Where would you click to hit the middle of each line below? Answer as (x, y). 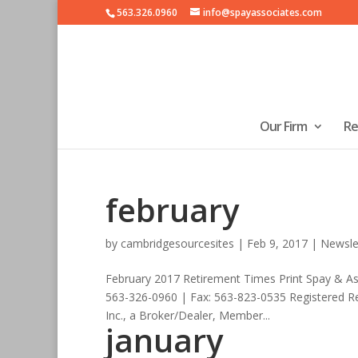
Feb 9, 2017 (277, 243)
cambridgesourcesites (177, 243)
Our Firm (283, 126)
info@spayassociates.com (263, 12)
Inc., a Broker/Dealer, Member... (188, 315)
